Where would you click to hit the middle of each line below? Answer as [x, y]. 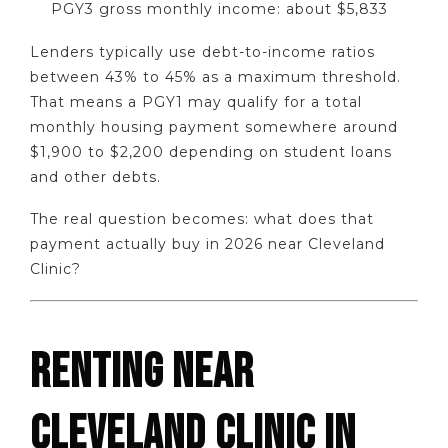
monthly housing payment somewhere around [214, 126]
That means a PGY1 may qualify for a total [196, 101]
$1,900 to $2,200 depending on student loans [211, 151]
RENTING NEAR [142, 372]
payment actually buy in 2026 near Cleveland [207, 244]
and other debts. [95, 176]
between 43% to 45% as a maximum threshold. [215, 76]
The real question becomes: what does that [202, 219]
